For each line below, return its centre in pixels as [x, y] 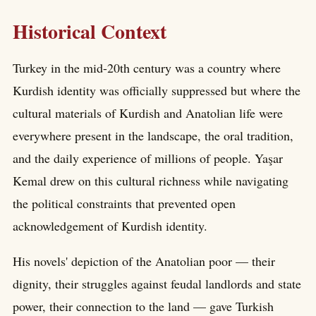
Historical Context [90, 31]
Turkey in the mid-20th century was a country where [147, 68]
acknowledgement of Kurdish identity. [110, 226]
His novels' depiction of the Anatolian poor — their [144, 261]
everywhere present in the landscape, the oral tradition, [153, 136]
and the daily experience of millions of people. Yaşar [148, 158]
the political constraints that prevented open [124, 203]
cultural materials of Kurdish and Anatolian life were [148, 113]
